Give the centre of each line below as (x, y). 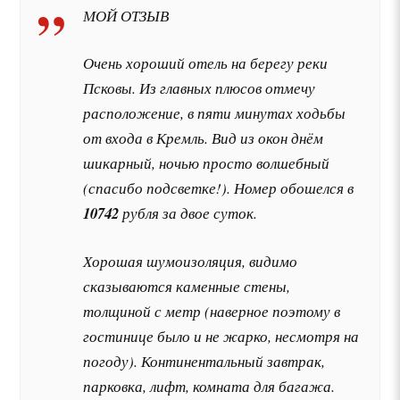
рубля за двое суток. (188, 213)
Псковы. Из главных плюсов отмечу (200, 88)
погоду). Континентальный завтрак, (204, 361)
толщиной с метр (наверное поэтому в (212, 311)
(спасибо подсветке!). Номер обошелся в (219, 188)
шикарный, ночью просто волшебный (207, 163)
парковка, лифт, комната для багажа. (209, 386)
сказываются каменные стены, (187, 286)
